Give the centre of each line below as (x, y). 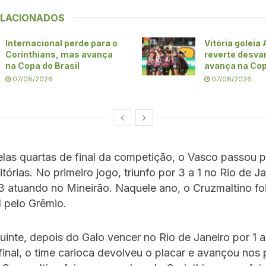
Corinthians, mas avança (59, 54)
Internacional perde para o (61, 43)
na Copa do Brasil (42, 65)
